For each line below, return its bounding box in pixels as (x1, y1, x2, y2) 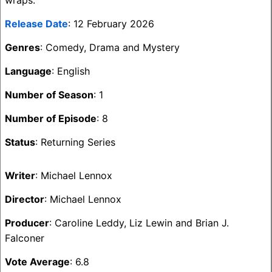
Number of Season (5, 89, 93, 101)
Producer (5, 217, 49, 229)
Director (5, 193, 44, 205)
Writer (5, 169, 35, 182)
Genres (5, 41, 40, 53)
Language (5, 65, 52, 77)
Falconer (5, 232, 44, 244)
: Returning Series (35, 136, 115, 148)
